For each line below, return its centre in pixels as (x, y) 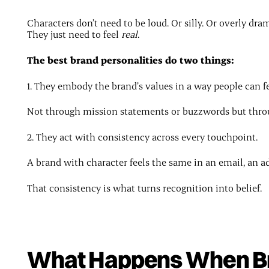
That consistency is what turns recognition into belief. (144, 187)
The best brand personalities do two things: (130, 59)
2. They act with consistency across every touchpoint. (142, 136)
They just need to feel (74, 34)
